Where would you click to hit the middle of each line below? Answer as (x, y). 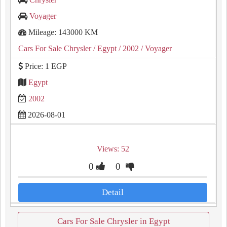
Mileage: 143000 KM (62, 32)
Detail (113, 192)
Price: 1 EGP (45, 66)
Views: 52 (113, 149)
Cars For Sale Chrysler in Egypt (113, 221)
